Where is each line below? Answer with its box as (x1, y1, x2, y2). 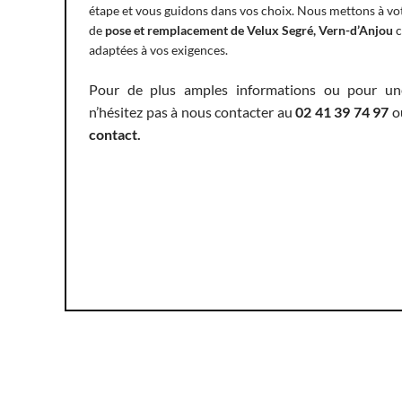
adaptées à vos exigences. (89, 42, 228, 58)
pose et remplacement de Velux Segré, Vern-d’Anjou (105, 22, 393, 39)
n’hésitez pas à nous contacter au (89, 103, 296, 121)
